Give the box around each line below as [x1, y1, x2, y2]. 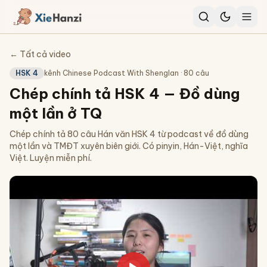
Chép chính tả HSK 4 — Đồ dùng [10, 85, 240, 103]
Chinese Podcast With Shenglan [63, 69, 179, 77]
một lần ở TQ [10, 104, 102, 122]
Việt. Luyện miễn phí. [10, 153, 92, 163]
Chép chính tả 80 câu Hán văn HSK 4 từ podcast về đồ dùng [10, 129, 249, 139]
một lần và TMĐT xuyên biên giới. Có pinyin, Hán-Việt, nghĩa [10, 141, 248, 151]
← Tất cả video [10, 49, 71, 60]
